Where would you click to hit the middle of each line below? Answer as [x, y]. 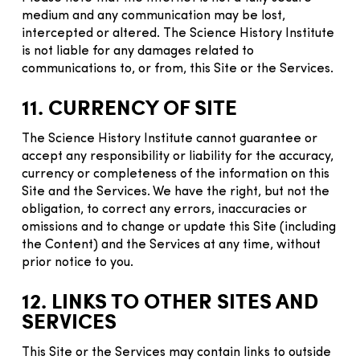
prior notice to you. [78, 262]
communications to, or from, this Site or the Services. [178, 69]
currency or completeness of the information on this [176, 174]
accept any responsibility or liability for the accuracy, [178, 156]
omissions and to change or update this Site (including [179, 227]
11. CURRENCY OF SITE [129, 106]
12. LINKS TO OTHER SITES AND [170, 300]
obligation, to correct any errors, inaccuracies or [164, 209]
